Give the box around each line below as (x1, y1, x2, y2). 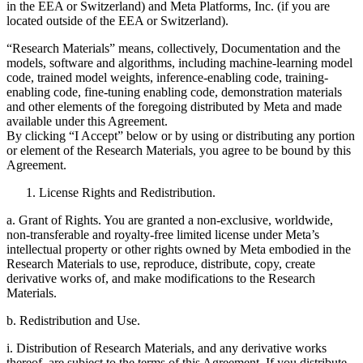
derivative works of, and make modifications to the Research (6, 271, 315, 285)
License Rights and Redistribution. (39, 185, 216, 199)
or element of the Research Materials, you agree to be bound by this (6, 143, 351, 157)
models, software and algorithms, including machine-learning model (6, 55, 352, 70)
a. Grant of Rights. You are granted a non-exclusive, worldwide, (6, 212, 333, 227)
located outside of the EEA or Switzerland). (6, 13, 228, 28)
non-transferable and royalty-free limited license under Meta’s (6, 227, 319, 241)
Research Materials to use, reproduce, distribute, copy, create (6, 256, 315, 271)
